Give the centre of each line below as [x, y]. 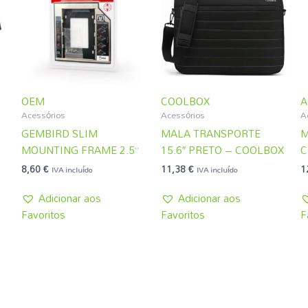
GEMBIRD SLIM [59, 133]
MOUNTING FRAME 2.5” [80, 150]
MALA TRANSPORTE [210, 133]
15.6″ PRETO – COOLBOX [222, 150]
